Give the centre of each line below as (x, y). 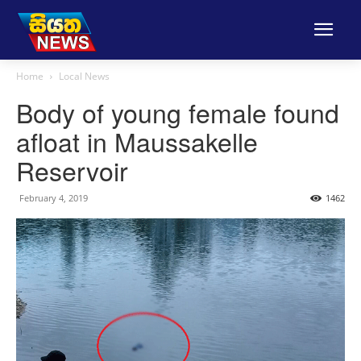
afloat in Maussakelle (137, 141)
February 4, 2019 (54, 198)
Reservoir (72, 170)
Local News (84, 76)
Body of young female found (178, 112)
